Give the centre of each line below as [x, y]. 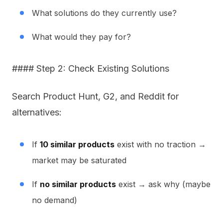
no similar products [78, 184]
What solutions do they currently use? [104, 13]
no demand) [55, 200]
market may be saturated [79, 160]
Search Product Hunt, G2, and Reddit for [95, 96]
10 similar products [77, 144]
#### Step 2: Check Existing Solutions [91, 68]
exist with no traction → [160, 144]
